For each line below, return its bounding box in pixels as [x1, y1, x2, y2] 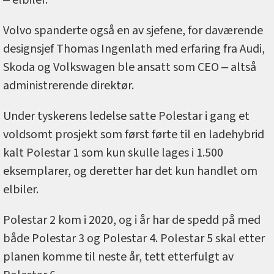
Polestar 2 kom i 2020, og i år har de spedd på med [3, 211, 261, 229]
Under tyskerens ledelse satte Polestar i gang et [3, 107, 250, 125]
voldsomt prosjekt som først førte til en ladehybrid [3, 125, 264, 143]
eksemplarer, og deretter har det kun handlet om [3, 162, 257, 180]
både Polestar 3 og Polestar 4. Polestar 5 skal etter [3, 229, 265, 247]
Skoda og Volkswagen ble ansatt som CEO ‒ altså [3, 58, 256, 76]
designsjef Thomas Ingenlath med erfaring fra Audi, [3, 40, 265, 57]
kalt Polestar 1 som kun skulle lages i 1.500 [3, 144, 223, 161]
